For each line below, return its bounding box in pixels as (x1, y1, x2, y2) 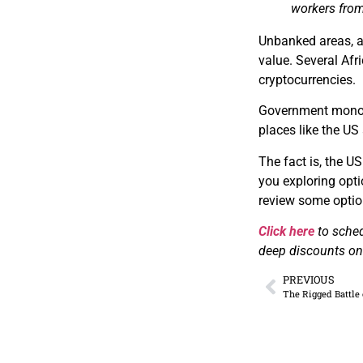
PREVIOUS (283, 273, 335, 287)
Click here (258, 223, 315, 239)
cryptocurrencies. (258, 71, 357, 88)
